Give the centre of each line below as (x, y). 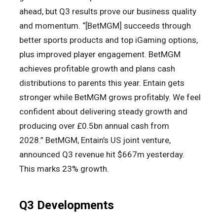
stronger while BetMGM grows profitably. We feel (110, 97)
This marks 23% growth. (64, 169)
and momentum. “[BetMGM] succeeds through (105, 26)
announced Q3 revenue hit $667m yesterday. (102, 155)
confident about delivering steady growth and (103, 112)
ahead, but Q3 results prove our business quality (108, 12)
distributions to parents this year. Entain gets (102, 83)
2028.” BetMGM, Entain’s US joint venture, (95, 140)
